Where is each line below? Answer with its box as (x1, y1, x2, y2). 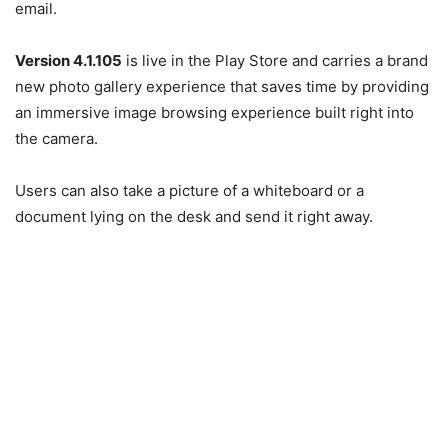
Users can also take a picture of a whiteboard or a (15, 180, 364, 200)
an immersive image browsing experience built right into (15, 102, 414, 122)
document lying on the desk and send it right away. (15, 206, 373, 226)
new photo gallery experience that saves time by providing (15, 76, 429, 96)
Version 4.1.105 (15, 50, 122, 70)
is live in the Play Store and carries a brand (122, 50, 428, 70)
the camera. (15, 128, 98, 148)
